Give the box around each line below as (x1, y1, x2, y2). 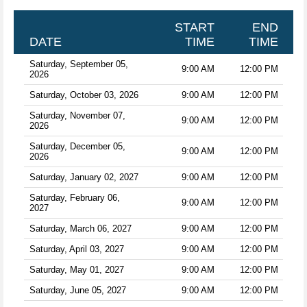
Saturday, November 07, (29, 110, 125, 121)
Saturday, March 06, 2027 (29, 223, 132, 234)
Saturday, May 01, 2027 (29, 264, 124, 275)
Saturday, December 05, (29, 140, 125, 151)
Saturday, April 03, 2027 (29, 243, 124, 254)
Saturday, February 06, (29, 192, 120, 203)
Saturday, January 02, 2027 (29, 171, 138, 182)
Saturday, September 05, (29, 58, 128, 69)
